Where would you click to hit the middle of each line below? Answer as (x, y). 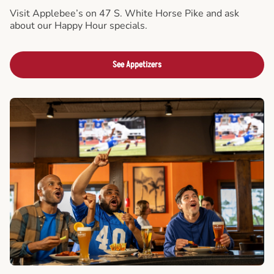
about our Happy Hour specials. (79, 25)
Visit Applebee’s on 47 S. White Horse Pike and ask (124, 13)
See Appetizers (137, 64)
